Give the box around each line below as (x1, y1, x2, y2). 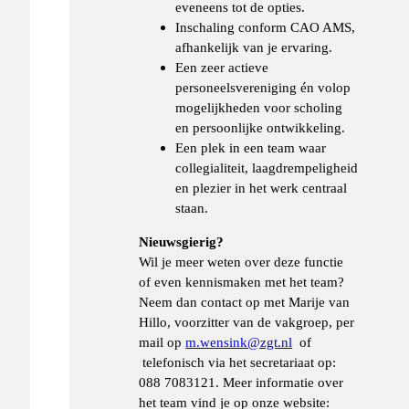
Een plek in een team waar (175, 139, 327, 155)
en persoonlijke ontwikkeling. (175, 119, 346, 135)
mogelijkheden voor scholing (175, 99, 343, 115)
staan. (175, 199, 209, 215)
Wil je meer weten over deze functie (139, 253, 344, 269)
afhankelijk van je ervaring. (175, 38, 333, 55)
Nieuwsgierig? (139, 233, 225, 249)
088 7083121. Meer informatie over (139, 373, 344, 390)
